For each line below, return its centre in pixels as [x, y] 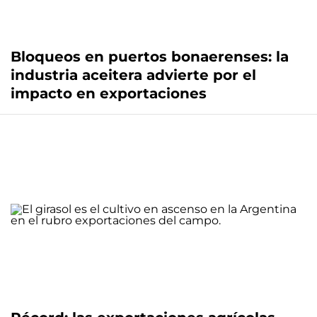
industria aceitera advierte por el [133, 75]
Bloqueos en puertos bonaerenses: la [150, 57]
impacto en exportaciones [109, 94]
